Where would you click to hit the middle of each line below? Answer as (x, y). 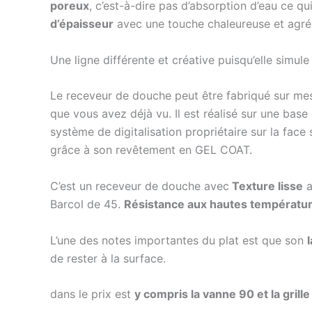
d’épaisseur (82, 24)
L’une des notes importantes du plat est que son (179, 240)
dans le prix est (92, 294)
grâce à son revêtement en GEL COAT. (151, 150)
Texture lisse (266, 186)
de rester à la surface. (108, 258)
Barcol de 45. (87, 204)
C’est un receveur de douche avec (140, 186)
